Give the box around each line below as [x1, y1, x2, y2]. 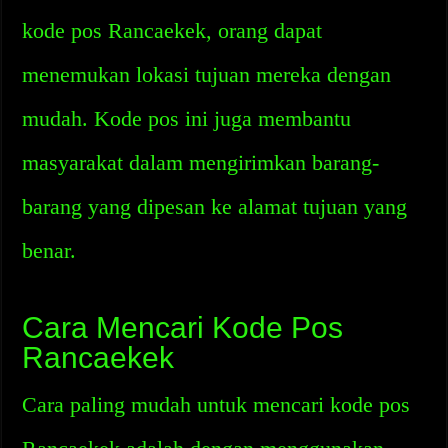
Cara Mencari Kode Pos [22, 311, 344, 344]
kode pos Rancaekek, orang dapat [22, 18, 323, 43]
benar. [22, 238, 77, 263]
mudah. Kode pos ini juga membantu [22, 106, 352, 131]
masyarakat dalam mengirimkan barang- [22, 150, 380, 175]
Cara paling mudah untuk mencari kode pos [22, 392, 411, 417]
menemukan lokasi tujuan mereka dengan [22, 62, 392, 87]
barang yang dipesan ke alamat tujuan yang [22, 194, 408, 219]
